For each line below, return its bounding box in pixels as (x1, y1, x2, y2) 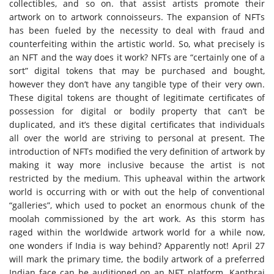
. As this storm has (179, 213, 265, 224)
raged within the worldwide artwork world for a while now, (9, 226, 265, 238)
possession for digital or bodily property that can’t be (9, 105, 265, 117)
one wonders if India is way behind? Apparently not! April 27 (9, 240, 265, 251)
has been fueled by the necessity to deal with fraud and (9, 24, 265, 36)
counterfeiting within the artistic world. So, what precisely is (9, 38, 265, 50)
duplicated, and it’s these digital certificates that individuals (9, 119, 265, 130)
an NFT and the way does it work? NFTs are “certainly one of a (9, 51, 265, 63)
